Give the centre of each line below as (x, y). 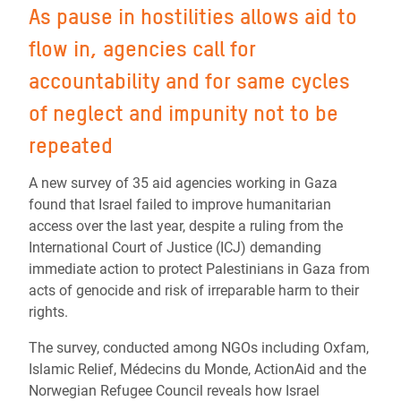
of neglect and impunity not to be (183, 113)
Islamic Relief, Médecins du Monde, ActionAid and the (197, 369)
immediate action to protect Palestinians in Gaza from (199, 269)
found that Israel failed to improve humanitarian (180, 205)
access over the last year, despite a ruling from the (186, 226)
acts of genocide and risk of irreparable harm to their (194, 290)
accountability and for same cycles (189, 81)
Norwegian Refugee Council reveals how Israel (174, 391)
